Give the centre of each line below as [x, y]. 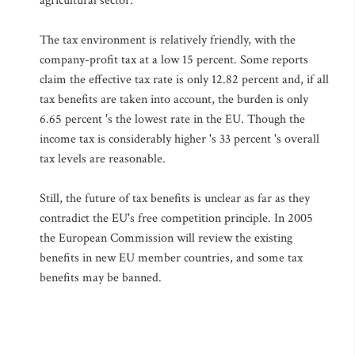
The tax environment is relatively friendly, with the [168, 40]
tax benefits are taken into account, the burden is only [174, 99]
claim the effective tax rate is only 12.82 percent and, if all [184, 80]
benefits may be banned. [101, 278]
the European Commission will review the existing [166, 238]
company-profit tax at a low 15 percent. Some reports [174, 60]
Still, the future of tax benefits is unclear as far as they [175, 198]
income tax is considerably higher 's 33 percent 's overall [179, 139]
